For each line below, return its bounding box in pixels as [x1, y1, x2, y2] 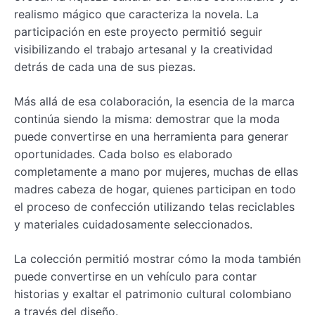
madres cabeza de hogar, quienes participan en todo [14, 181, 296, 196]
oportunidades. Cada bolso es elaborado [14, 146, 233, 161]
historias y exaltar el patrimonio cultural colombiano [14, 286, 292, 301]
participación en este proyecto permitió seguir [14, 24, 262, 39]
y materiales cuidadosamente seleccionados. [14, 217, 252, 231]
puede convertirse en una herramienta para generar [14, 129, 288, 143]
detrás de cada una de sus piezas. [14, 59, 195, 74]
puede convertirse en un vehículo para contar [14, 269, 257, 283]
